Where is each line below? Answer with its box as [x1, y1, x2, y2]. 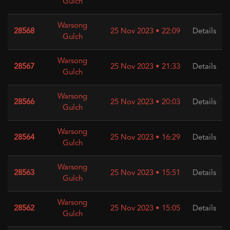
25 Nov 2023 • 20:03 [110, 99, 180, 106]
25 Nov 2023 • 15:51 [110, 169, 180, 177]
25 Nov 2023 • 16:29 [110, 134, 180, 142]
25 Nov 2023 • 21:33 [110, 63, 180, 71]
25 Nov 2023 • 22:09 [110, 28, 180, 35]
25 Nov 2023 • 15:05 [110, 205, 180, 213]
